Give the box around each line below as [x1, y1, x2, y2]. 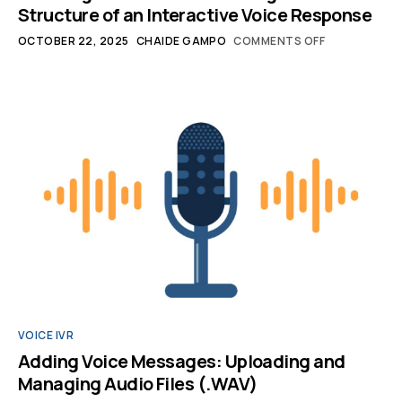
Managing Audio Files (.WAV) [18, 371, 258, 396]
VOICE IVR [18, 328, 74, 343]
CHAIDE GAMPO [135, 32, 227, 48]
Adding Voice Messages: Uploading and [18, 349, 345, 373]
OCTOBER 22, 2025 [18, 32, 129, 48]
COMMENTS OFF [233, 32, 326, 48]
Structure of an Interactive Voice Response [18, 2, 372, 27]
